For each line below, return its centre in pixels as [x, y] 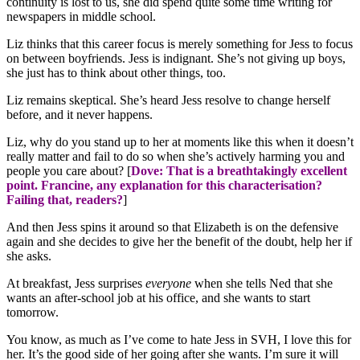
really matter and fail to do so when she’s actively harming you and [176, 157]
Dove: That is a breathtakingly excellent [239, 171]
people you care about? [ [69, 171]
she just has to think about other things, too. [116, 73]
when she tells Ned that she [262, 284]
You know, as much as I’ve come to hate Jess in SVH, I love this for [179, 340]
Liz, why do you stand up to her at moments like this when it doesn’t [180, 142]
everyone [168, 284]
